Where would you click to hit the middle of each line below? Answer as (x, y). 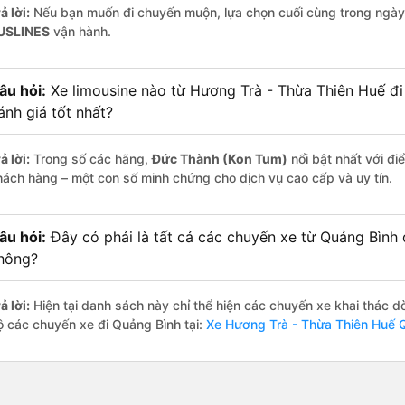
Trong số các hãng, (91, 159)
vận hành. (80, 32)
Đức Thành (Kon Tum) (220, 159)
